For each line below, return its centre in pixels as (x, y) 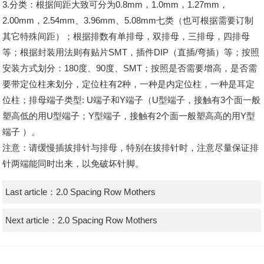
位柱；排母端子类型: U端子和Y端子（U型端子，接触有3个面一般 (132, 100)
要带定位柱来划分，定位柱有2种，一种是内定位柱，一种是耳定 (129, 84)
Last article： (30, 192)
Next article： (31, 220)
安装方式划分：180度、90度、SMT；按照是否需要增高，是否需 (130, 68)
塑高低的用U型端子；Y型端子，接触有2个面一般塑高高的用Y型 (129, 116)
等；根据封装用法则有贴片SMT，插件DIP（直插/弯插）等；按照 (131, 52)
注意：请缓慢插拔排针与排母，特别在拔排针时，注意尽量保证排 (131, 148)
